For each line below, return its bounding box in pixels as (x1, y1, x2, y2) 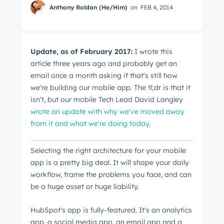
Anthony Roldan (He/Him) (49, 3, 127, 11)
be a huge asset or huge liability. (30, 182, 139, 191)
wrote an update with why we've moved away (30, 107, 184, 116)
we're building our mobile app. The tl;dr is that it (30, 83, 190, 92)
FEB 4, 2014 (140, 3, 173, 11)
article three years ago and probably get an (30, 59, 177, 68)
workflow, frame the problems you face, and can (30, 170, 191, 179)
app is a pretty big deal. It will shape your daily (30, 158, 189, 167)
